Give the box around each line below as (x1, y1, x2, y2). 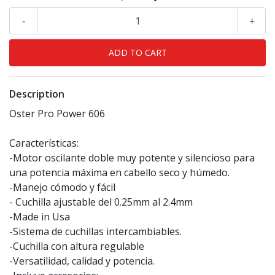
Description (9, 87, 64, 101)
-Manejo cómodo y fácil (9, 180, 115, 195)
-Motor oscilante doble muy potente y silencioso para (9, 151, 255, 165)
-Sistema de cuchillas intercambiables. (9, 225, 182, 239)
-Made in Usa (9, 210, 70, 224)
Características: (9, 136, 79, 150)
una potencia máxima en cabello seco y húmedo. (9, 166, 230, 180)
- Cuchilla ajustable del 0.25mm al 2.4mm (9, 195, 193, 209)
